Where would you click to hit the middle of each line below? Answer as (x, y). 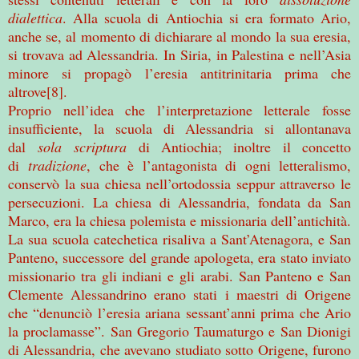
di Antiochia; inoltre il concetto (239, 146)
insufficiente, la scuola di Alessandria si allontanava (179, 128)
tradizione (58, 165)
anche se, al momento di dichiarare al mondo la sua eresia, (179, 36)
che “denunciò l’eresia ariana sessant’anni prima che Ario (179, 312)
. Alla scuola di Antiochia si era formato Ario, (207, 17)
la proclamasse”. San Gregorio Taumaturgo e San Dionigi (179, 331)
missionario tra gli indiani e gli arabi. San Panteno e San (179, 275)
